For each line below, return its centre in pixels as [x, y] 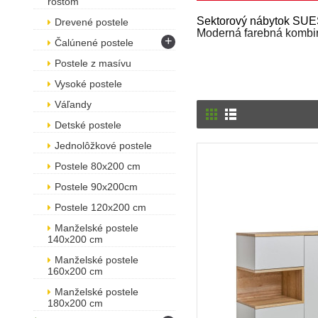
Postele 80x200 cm [98, 166]
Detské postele [88, 125]
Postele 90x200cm [96, 187]
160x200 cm [75, 271]
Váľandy [73, 104]
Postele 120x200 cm [100, 207]
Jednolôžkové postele [103, 146]
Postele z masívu [93, 63]
